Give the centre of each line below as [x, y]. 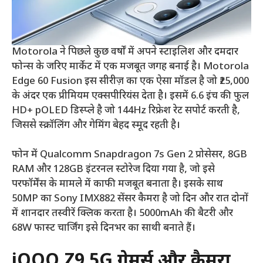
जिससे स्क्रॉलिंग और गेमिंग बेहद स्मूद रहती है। [96, 125]
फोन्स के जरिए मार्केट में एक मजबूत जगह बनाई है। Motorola [130, 67]
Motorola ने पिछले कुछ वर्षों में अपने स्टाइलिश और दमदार [125, 52]
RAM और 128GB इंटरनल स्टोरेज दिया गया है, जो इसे [113, 170]
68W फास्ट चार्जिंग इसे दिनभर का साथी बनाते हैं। [104, 229]
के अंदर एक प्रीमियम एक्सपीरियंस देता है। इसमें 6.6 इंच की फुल [130, 96]
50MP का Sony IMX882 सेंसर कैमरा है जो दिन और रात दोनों [130, 199]
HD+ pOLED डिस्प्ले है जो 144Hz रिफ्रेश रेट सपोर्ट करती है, [126, 111]
